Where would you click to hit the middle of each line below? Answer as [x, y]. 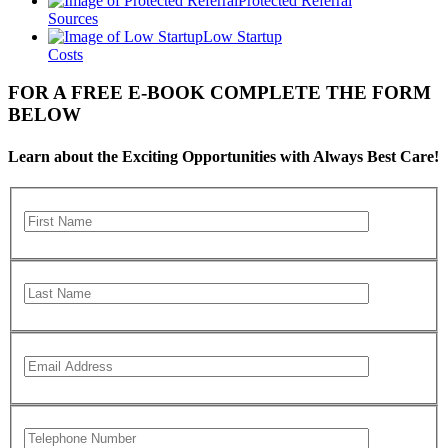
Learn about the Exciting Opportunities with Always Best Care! [223, 156]
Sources [73, 18]
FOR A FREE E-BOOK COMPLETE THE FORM [219, 93]
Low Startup [242, 36]
